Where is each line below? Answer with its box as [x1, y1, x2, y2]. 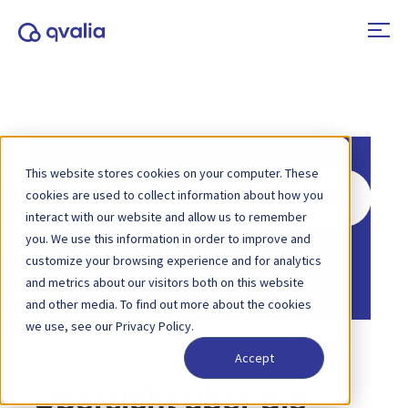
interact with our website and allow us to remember [25, 209, 307, 225]
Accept [234, 350, 274, 367]
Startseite [62, 244, 126, 263]
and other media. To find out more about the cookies [25, 296, 311, 312]
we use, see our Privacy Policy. [25, 318, 194, 334]
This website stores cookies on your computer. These [25, 165, 319, 181]
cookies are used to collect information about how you [25, 187, 323, 203]
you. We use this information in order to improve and [25, 230, 311, 247]
